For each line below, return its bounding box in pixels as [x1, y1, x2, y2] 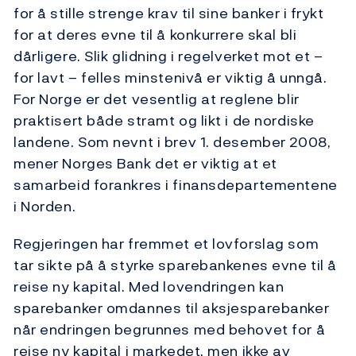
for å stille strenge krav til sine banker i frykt [14, 2, 324, 25]
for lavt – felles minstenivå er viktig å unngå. [14, 67, 327, 89]
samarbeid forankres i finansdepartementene [14, 174, 338, 196]
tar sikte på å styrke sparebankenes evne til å [14, 254, 337, 277]
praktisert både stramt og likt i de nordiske [14, 110, 315, 132]
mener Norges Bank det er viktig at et [14, 153, 277, 175]
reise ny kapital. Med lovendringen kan [14, 276, 284, 298]
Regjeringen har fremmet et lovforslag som [14, 233, 319, 255]
